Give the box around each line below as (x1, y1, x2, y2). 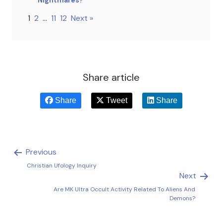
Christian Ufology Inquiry (27, 161, 97, 169)
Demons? (169, 194, 195, 202)
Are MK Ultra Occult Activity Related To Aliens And (54, 185, 195, 193)
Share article (82, 70, 140, 84)
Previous (24, 146, 56, 157)
